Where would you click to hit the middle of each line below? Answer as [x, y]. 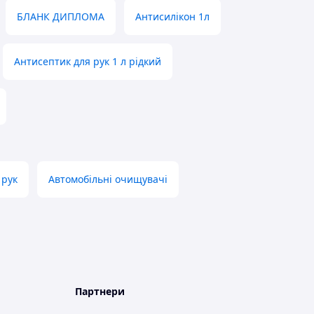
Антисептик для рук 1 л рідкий [88, 62]
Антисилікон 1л [172, 17]
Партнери [100, 292]
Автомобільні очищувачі [108, 179]
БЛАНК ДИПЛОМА [61, 17]
